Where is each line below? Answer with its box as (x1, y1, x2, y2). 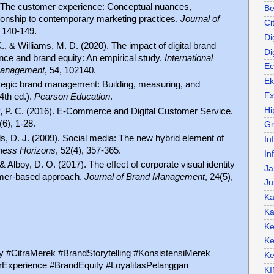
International (165, 53, 213, 63)
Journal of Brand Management (84, 172, 205, 182)
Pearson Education (34, 92, 110, 102)
